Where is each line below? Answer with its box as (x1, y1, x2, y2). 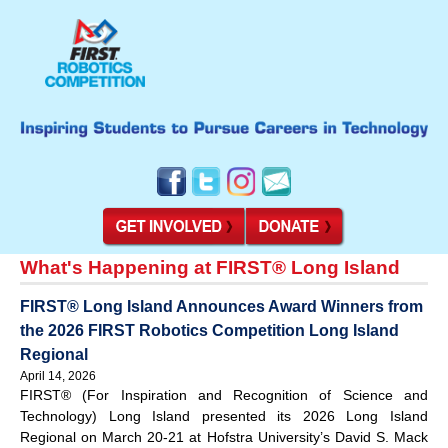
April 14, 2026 (20, 368, 96, 383)
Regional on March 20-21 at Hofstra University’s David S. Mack (20, 428, 428, 445)
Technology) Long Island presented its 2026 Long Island (20, 407, 428, 424)
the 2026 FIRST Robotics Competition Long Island (20, 321, 399, 339)
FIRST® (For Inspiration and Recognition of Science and (20, 386, 428, 403)
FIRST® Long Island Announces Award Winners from (20, 297, 423, 315)
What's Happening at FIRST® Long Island (20, 256, 400, 278)
